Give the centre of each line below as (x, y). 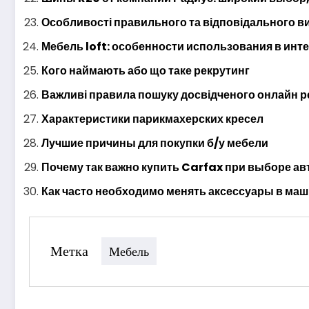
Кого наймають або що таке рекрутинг (146, 70)
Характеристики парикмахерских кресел (152, 119)
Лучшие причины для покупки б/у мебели (155, 143)
